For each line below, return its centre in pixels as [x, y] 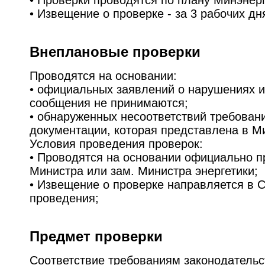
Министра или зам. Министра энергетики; [144, 171]
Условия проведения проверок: [116, 144]
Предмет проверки [96, 236]
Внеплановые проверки [115, 51]
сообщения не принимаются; [109, 103]
